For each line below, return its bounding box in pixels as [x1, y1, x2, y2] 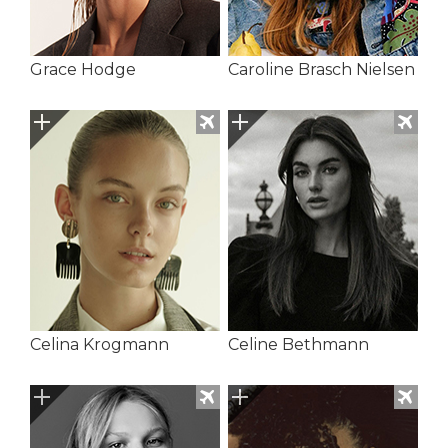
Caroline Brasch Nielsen [227, 60, 415, 80]
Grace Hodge [30, 60, 136, 80]
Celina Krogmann [30, 334, 169, 354]
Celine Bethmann [227, 334, 369, 354]
